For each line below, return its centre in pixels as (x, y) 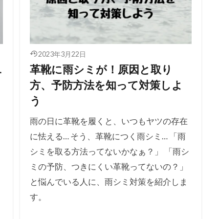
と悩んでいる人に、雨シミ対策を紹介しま (109, 182)
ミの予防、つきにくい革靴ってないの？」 (109, 167)
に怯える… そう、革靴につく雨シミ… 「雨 (108, 136)
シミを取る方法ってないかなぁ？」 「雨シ (109, 152)
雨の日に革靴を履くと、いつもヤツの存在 (109, 121)
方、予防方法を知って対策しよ (106, 85)
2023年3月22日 (62, 54)
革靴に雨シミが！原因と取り (101, 70)
